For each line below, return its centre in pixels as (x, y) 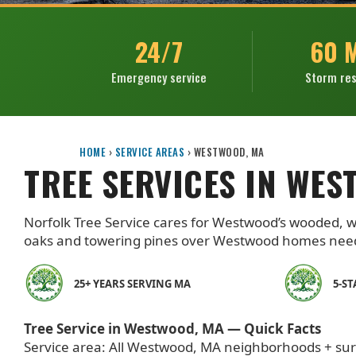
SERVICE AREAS (149, 152)
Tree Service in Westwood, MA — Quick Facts (172, 328)
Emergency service (159, 77)
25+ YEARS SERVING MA (132, 283)
